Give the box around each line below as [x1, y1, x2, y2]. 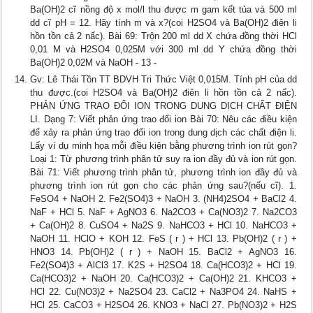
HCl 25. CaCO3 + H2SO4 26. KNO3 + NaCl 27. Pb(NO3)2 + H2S [30, 300, 297, 311]
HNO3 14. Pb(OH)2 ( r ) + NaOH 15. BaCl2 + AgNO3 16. [30, 247, 297, 258]
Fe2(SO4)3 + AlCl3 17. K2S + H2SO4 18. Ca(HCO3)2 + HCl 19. [30, 260, 297, 271]
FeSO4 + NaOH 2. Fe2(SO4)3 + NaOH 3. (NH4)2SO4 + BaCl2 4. [30, 194, 297, 205]
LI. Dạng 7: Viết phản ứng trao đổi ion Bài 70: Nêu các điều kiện [30, 114, 297, 125]
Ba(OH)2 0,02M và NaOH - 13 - [30, 57, 157, 68]
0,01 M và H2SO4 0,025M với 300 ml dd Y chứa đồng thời [30, 44, 297, 55]
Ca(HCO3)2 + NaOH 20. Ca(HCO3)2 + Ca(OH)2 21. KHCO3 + [30, 273, 297, 284]
